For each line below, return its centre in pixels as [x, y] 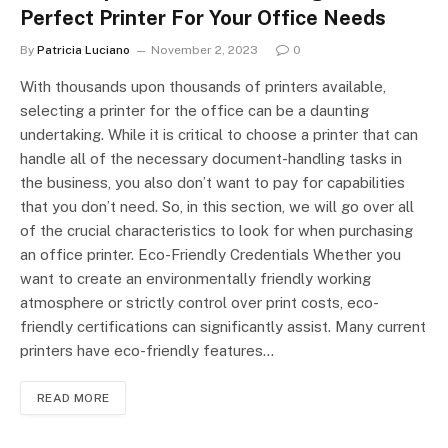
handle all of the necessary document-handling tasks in [211, 159]
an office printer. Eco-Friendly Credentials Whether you [210, 255]
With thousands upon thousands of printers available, [203, 87]
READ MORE [73, 398]
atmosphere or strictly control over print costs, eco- [199, 303]
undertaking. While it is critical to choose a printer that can [219, 135]
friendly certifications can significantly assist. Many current [223, 327]
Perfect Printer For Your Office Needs [203, 18]
